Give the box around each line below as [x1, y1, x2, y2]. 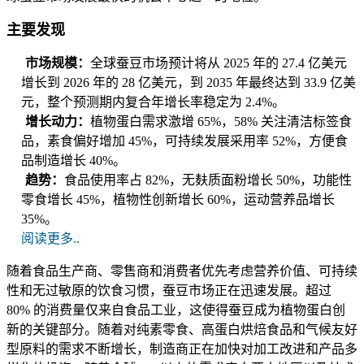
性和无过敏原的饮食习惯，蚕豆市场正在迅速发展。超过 [6, 284, 331, 298]
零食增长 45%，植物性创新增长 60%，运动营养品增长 [21, 193, 335, 207]
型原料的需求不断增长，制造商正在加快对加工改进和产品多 [6, 342, 357, 357]
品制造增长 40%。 [21, 154, 126, 168]
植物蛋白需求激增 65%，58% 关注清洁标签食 [90, 115, 352, 129]
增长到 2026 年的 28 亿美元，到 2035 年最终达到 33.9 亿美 [21, 76, 356, 90]
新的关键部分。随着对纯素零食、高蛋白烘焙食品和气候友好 [6, 323, 357, 337]
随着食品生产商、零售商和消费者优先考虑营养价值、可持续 [6, 264, 357, 279]
